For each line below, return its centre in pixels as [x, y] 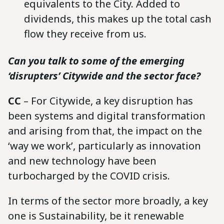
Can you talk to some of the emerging [96, 60]
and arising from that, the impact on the [105, 130]
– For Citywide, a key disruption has [107, 100]
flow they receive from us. [91, 33]
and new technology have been [82, 160]
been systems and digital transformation [107, 115]
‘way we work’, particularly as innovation [104, 145]
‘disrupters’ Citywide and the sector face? [104, 75]
